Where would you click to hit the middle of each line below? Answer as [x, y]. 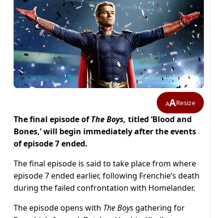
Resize [186, 102]
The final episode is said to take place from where [105, 164]
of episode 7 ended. [51, 144]
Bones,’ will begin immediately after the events [105, 132]
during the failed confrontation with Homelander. [104, 188]
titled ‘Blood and [159, 119]
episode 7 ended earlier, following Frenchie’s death [107, 176]
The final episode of [52, 119]
